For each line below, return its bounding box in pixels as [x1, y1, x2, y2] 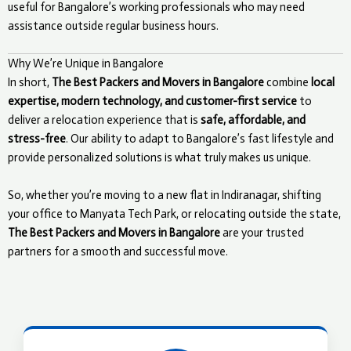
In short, [8, 75, 52, 90]
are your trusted [220, 225, 304, 240]
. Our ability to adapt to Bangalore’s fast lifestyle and [66, 132, 334, 147]
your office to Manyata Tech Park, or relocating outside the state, [8, 206, 341, 221]
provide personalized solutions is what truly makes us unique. [8, 150, 311, 165]
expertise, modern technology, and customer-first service [8, 94, 297, 109]
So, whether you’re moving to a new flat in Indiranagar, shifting [8, 187, 321, 202]
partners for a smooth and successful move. [8, 244, 228, 259]
